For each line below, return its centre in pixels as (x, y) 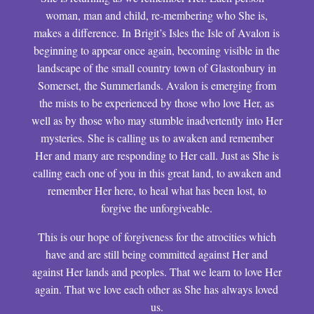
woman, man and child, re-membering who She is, (157, 15)
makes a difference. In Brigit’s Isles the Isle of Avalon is (157, 33)
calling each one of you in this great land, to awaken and (157, 173)
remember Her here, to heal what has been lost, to (157, 190)
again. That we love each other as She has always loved (157, 289)
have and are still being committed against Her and (157, 254)
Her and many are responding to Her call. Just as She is (157, 155)
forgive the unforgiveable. (157, 208)
